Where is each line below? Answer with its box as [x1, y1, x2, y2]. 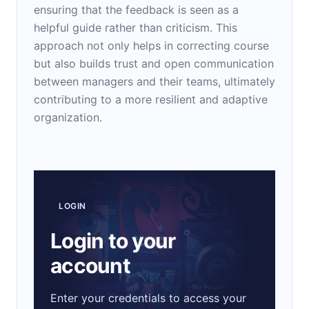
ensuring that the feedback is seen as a [34, 2, 239, 17]
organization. [34, 110, 102, 124]
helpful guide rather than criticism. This [34, 20, 237, 34]
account [50, 252, 130, 278]
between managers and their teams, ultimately [34, 74, 275, 88]
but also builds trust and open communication [34, 56, 274, 70]
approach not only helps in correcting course [34, 38, 269, 52]
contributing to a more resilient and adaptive [34, 92, 268, 106]
